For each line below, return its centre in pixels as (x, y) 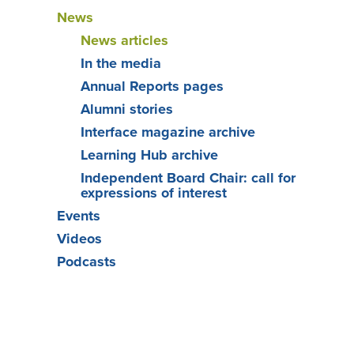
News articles (124, 40)
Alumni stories (127, 109)
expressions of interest (154, 192)
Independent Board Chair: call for (188, 177)
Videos (79, 238)
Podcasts (87, 261)
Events (79, 215)
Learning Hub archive (149, 154)
